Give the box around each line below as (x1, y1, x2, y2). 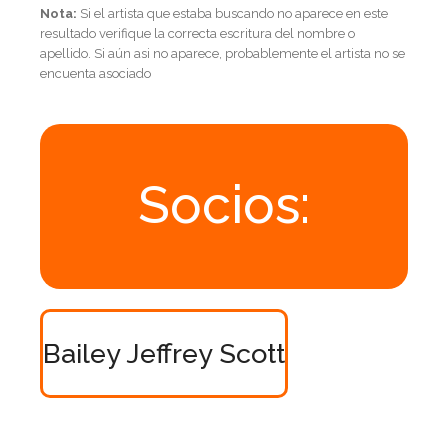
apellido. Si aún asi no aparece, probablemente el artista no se (40, 45, 405, 61)
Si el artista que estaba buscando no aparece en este (77, 5, 388, 21)
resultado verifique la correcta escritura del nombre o (40, 25, 355, 41)
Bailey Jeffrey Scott (43, 337, 285, 369)
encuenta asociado (40, 65, 151, 81)
